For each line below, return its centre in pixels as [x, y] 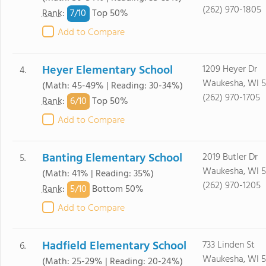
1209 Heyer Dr [229, 69]
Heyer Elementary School [107, 71]
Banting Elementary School [112, 159]
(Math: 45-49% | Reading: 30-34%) [112, 86]
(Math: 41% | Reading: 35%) [98, 174]
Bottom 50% [116, 190]
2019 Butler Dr [230, 157]
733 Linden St [228, 245]
